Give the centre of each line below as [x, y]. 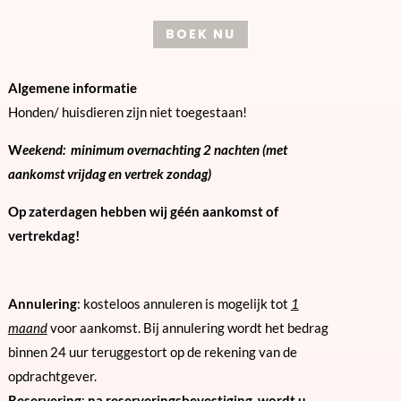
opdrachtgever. [52, 375]
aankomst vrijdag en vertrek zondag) [109, 173]
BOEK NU [200, 34]
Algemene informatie [72, 87]
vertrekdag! [43, 235]
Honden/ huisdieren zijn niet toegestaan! [127, 111]
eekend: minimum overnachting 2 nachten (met [154, 149]
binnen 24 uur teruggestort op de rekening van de [152, 351]
